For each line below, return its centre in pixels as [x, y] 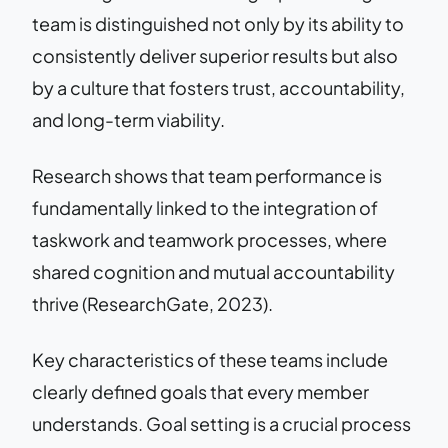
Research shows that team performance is [207, 175]
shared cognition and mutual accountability [213, 271]
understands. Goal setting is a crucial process [221, 423]
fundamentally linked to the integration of [205, 207]
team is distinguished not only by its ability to [218, 23]
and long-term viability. [128, 119]
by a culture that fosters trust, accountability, [218, 87]
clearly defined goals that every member [200, 391]
